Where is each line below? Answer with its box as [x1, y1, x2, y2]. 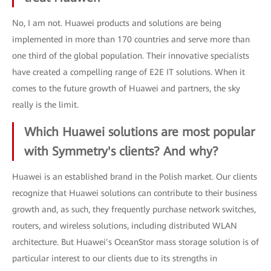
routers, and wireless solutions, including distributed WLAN [12, 220, 237, 230]
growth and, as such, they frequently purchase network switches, [12, 204, 256, 214]
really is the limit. [12, 99, 79, 109]
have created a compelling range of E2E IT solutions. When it [12, 67, 245, 77]
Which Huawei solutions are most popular [24, 124, 255, 139]
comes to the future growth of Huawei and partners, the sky [12, 83, 240, 93]
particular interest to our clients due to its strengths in [12, 253, 217, 263]
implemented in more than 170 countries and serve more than [12, 34, 250, 44]
